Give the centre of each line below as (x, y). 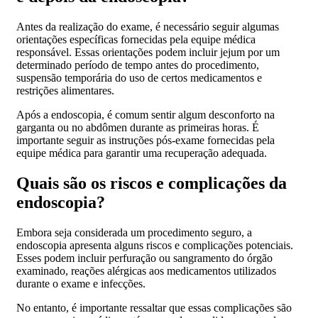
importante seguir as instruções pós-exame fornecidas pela (146, 140)
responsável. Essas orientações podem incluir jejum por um (148, 52)
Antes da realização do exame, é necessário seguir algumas (148, 26)
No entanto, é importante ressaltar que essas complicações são (154, 307)
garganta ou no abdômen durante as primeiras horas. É (138, 127)
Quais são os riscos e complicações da (152, 183)
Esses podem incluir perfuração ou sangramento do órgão (144, 258)
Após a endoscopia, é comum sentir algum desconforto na (146, 114)
